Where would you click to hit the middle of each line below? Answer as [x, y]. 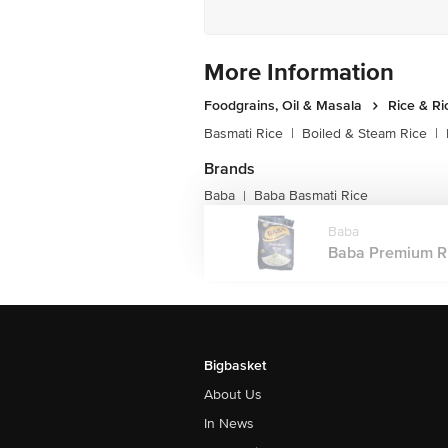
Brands [229, 169]
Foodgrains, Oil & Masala [283, 105]
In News [229, 423]
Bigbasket [235, 365]
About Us [233, 394]
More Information [299, 72]
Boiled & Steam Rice [364, 133]
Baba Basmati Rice [311, 195]
